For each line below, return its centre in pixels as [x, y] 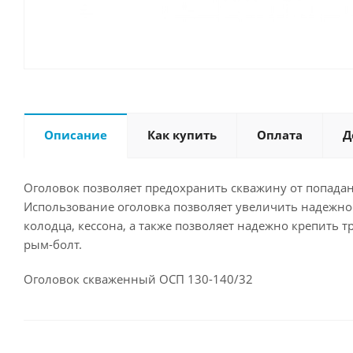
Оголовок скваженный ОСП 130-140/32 [138, 279]
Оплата [280, 135]
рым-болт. [53, 244]
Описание [76, 135]
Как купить [182, 135]
